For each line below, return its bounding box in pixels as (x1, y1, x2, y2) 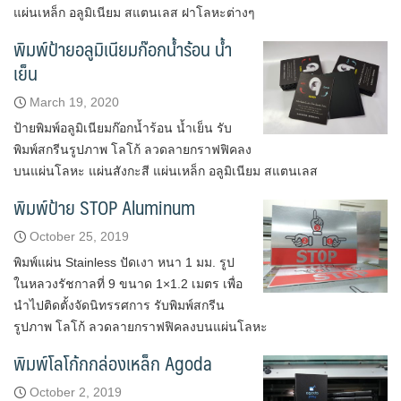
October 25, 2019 (30, 229, 129, 243)
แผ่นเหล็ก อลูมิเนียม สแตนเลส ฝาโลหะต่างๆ (13, 5, 255, 20)
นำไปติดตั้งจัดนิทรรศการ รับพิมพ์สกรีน (13, 298, 225, 312)
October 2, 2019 (30, 385, 122, 399)
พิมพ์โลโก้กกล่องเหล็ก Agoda (13, 347, 212, 379)
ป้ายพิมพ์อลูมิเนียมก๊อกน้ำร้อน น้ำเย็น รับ (13, 121, 232, 135)
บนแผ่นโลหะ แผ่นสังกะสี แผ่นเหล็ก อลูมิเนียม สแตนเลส (13, 164, 318, 178)
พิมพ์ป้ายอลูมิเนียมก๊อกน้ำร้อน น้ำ (13, 33, 232, 64)
